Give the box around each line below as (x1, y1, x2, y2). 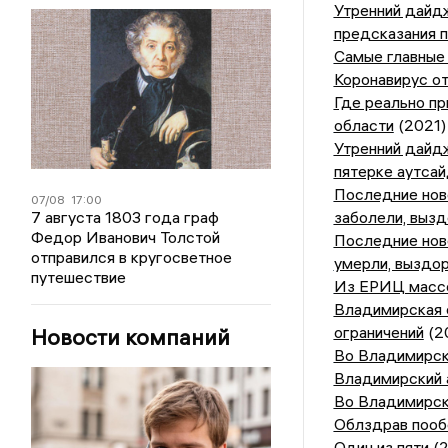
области (333, 115, 394, 136)
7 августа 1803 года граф (31, 207, 220, 227)
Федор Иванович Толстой (31, 227, 221, 247)
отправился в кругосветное (31, 247, 233, 267)
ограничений (333, 322, 424, 343)
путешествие (31, 267, 127, 287)
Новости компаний (31, 323, 231, 351)
